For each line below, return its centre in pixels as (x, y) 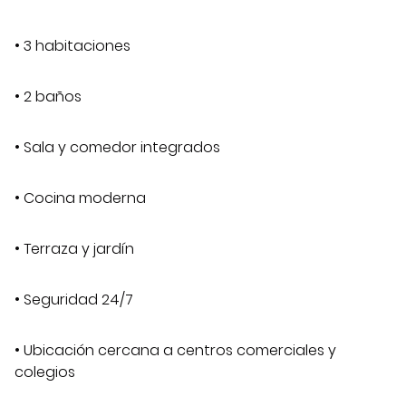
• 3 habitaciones (72, 46)
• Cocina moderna (80, 198)
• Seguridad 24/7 (74, 300)
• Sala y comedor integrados (117, 148)
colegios (45, 372)
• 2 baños (48, 97)
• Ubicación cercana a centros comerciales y (175, 351)
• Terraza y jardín (74, 249)
